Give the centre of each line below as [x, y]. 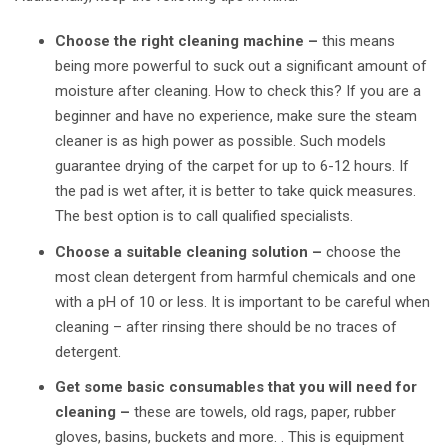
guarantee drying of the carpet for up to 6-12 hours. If [232, 166]
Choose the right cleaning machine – [186, 41]
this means [356, 41]
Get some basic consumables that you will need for [236, 387]
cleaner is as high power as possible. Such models [220, 141]
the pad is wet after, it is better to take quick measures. [235, 191]
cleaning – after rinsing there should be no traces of [226, 326]
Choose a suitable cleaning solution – [190, 251]
